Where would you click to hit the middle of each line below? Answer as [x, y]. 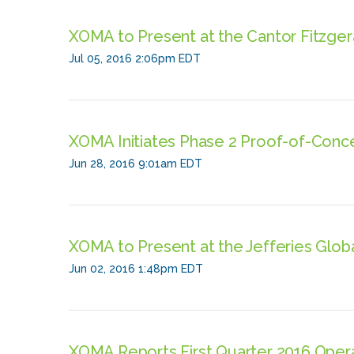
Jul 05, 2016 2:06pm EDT [135, 58]
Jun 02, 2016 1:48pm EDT [136, 269]
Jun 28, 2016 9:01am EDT [136, 164]
